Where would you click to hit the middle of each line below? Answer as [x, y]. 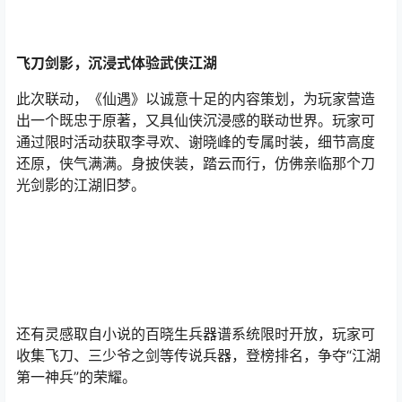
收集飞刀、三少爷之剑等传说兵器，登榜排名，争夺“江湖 [198, 356]
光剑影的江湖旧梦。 [81, 184]
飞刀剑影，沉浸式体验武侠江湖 [117, 62]
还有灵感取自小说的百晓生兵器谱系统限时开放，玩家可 [196, 334]
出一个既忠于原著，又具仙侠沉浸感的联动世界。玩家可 [196, 120]
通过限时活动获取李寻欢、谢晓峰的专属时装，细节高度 [196, 141]
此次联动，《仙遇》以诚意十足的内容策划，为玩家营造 [196, 98]
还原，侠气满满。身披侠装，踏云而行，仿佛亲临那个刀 [196, 163]
